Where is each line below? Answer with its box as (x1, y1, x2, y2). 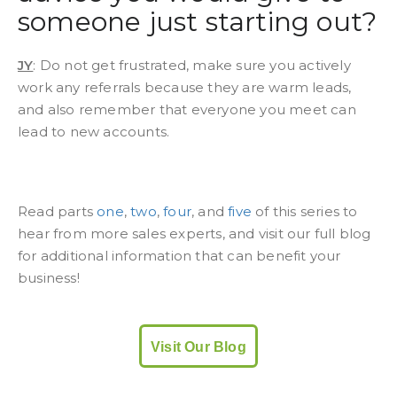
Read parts (18, 203, 97, 220)
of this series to (252, 203, 358, 220)
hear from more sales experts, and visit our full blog (18, 225, 371, 242)
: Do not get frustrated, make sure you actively (33, 57, 351, 74)
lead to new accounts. (18, 123, 170, 140)
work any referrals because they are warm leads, (18, 79, 352, 96)
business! (18, 269, 83, 286)
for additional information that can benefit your (18, 247, 341, 264)
